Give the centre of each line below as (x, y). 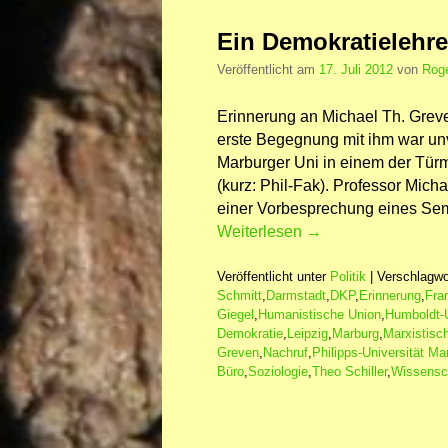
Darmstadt (296, 296)
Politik (348, 277)
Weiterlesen (261, 232)
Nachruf (285, 353)
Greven (238, 353)
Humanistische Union (319, 315)
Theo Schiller (349, 372)
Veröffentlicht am (268, 70)
